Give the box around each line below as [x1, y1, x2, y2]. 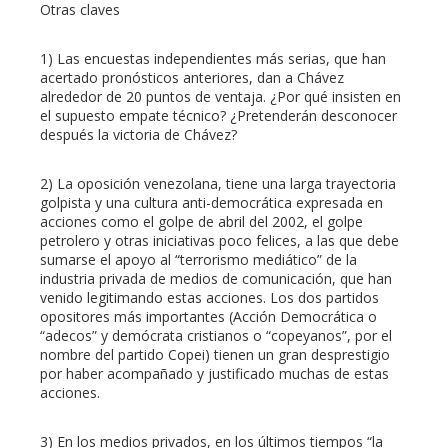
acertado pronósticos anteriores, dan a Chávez [40, 68, 344, 88]
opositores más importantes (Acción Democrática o [40, 307, 377, 327]
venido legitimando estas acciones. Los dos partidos [40, 288, 379, 308]
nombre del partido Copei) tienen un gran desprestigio [40, 345, 390, 365]
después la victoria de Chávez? [40, 125, 237, 145]
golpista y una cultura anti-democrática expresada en [40, 193, 383, 213]
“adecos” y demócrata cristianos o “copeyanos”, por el [40, 326, 392, 346]
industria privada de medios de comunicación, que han [40, 269, 392, 289]
